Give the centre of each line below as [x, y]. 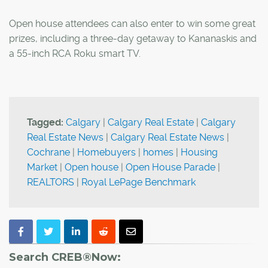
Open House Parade [170, 167]
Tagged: [45, 122]
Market [42, 167]
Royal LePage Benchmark [138, 182]
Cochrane [48, 152]
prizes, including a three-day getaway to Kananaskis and [133, 38]
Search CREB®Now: [65, 257]
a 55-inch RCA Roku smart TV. [75, 53]
